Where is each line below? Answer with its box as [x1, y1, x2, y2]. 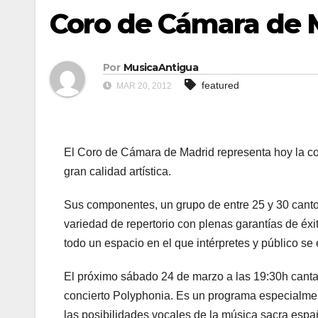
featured [202, 79, 239, 92]
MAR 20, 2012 [114, 81, 172, 92]
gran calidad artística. [64, 165, 171, 178]
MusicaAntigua [123, 61, 198, 75]
